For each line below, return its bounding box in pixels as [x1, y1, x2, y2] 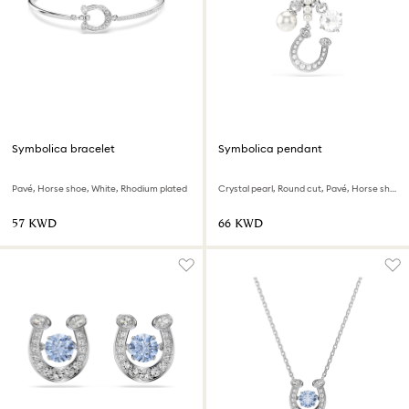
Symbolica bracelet [12, 142, 115, 155]
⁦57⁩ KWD [12, 215, 57, 233]
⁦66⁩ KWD [218, 215, 263, 233]
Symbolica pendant [218, 142, 322, 155]
